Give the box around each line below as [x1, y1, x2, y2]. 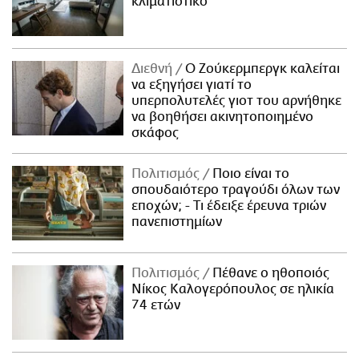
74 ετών [131, 297, 181, 313]
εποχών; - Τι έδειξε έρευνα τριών [131, 198, 327, 213]
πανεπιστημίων [131, 214, 223, 229]
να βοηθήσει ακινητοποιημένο [131, 109, 314, 124]
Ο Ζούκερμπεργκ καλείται [182, 61, 341, 76]
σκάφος [131, 125, 179, 140]
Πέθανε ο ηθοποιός [209, 265, 330, 280]
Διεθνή [131, 61, 176, 76]
